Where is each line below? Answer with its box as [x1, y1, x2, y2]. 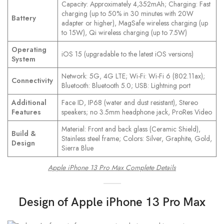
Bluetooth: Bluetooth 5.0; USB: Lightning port [61, 80, 190, 91]
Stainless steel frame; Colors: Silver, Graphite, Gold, [61, 133, 212, 144]
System [11, 54, 35, 64]
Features [11, 107, 41, 117]
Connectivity [11, 75, 53, 86]
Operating [11, 44, 46, 55]
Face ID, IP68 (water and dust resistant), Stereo [61, 97, 198, 108]
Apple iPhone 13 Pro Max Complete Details [48, 162, 176, 173]
